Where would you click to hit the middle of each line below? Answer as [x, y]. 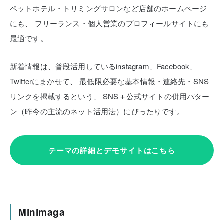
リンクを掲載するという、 [55, 96]
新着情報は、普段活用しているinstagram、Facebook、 [104, 66]
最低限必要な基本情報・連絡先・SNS [143, 81]
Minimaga [42, 212]
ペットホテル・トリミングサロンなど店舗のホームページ [109, 8]
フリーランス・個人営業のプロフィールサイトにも [121, 23]
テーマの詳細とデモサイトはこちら [112, 150]
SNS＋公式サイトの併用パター [155, 96]
